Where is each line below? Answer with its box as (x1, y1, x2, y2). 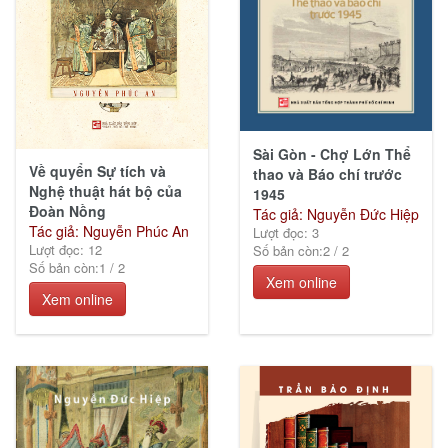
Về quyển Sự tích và (28, 161, 166, 182)
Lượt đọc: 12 (28, 240, 102, 260)
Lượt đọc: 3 (252, 222, 319, 242)
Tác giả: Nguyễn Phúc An (28, 221, 189, 242)
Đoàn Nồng (28, 201, 106, 222)
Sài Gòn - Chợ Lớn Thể (252, 143, 411, 164)
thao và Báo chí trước (252, 163, 402, 184)
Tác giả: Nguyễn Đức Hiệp (252, 203, 419, 224)
